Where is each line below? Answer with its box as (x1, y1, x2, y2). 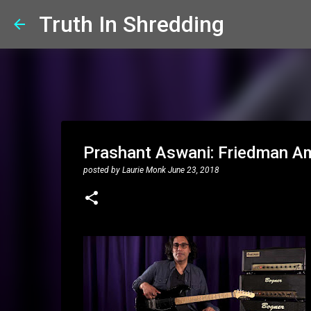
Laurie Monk (121, 165, 166, 175)
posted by (83, 165, 122, 175)
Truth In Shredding (39, 11, 224, 37)
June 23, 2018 (167, 165, 219, 175)
